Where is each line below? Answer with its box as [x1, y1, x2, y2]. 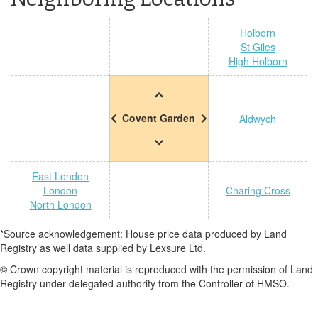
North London [29, 197, 92, 212]
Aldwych [239, 111, 276, 126]
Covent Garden [122, 111, 195, 125]
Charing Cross [225, 183, 290, 197]
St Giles [240, 40, 275, 54]
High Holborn [228, 54, 287, 68]
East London [32, 169, 89, 183]
